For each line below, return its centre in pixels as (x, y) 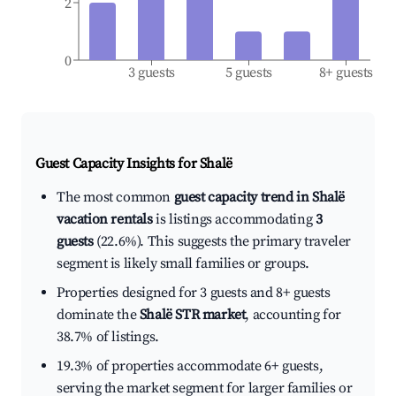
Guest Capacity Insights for (118, 164)
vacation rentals (105, 220)
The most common (115, 198)
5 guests (249, 73)
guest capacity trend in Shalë (259, 198)
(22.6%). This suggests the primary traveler (222, 242)
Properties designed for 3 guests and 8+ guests (194, 293)
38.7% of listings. (108, 337)
